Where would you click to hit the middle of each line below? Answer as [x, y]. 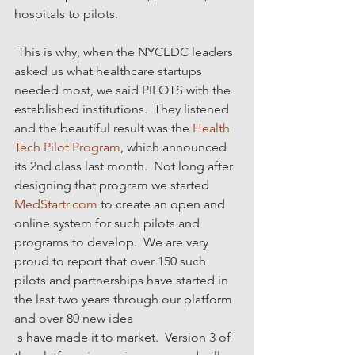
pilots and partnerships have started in [123, 280]
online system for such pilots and [109, 223]
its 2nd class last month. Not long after [125, 166]
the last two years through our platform [125, 299]
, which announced [175, 147]
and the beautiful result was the [103, 128]
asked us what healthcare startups [110, 71]
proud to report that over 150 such [112, 261]
